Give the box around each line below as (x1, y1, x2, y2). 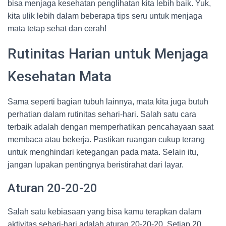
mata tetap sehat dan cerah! (8, 24, 106, 33)
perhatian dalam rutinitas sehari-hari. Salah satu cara (8, 110, 196, 119)
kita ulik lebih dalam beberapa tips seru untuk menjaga (8, 12, 202, 20)
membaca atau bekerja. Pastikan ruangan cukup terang (8, 135, 205, 144)
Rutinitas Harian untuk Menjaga (8, 45, 208, 62)
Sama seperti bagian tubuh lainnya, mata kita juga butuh (8, 97, 208, 106)
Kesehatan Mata (8, 68, 111, 85)
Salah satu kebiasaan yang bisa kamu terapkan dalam (8, 207, 201, 216)
